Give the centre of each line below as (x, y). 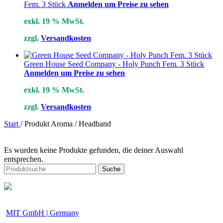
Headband (95, 124)
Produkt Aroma (50, 124)
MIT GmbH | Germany (43, 213)
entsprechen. (24, 159)
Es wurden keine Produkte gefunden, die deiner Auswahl (94, 150)
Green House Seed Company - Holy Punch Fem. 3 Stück (114, 64)
